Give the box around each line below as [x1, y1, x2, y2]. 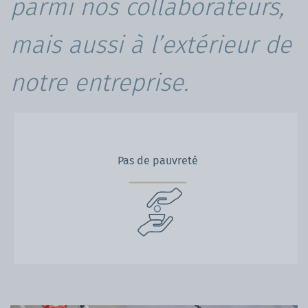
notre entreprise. [10, 67, 195, 97]
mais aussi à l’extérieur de [10, 30, 291, 59]
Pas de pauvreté [117, 153, 198, 167]
